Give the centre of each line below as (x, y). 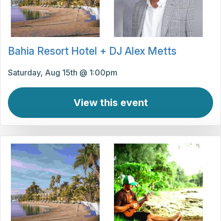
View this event (110, 103)
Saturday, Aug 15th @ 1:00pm (63, 73)
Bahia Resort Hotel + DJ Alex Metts (92, 51)
